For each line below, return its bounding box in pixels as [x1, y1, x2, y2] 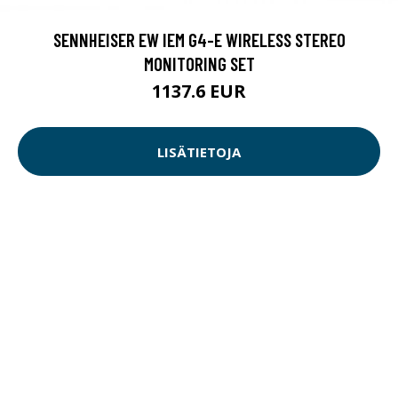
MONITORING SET [143, 52, 255, 76]
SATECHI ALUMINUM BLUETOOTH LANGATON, [57, 371, 341, 394]
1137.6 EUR [152, 79, 246, 104]
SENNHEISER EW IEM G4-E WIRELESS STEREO [52, 28, 346, 52]
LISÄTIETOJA [157, 142, 241, 161]
